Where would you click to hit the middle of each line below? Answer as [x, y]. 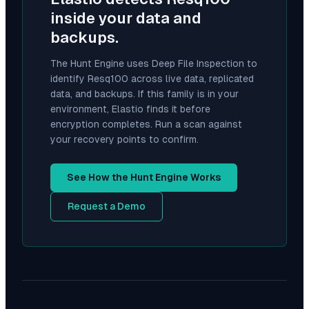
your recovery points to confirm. [124, 140]
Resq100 [108, 79]
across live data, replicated [191, 79]
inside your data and [126, 19]
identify [69, 79]
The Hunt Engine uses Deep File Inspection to [154, 64]
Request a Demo [107, 207]
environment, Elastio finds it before [130, 109]
